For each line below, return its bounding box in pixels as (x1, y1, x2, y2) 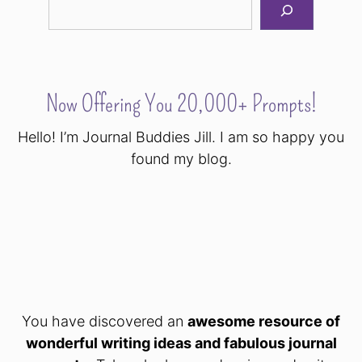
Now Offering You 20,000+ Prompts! (45, 90, 317, 119)
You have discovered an (22, 313, 187, 330)
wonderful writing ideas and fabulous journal (25, 335, 337, 352)
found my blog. (130, 150, 232, 168)
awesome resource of (187, 313, 340, 330)
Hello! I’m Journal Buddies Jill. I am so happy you (18, 128, 344, 146)
